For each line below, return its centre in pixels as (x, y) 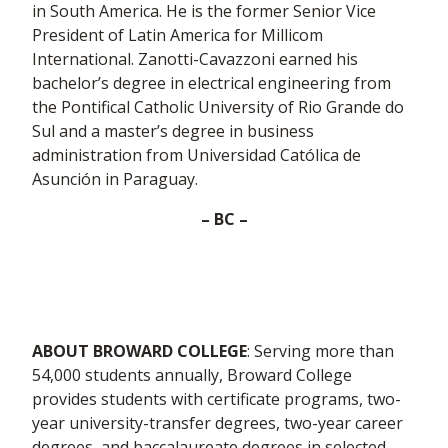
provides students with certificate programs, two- (216, 399)
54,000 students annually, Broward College (192, 375)
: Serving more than (320, 351)
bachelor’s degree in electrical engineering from (211, 83)
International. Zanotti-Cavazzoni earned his (195, 59)
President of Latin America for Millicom (177, 35)
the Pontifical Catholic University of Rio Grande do (218, 107)
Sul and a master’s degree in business (173, 131)
